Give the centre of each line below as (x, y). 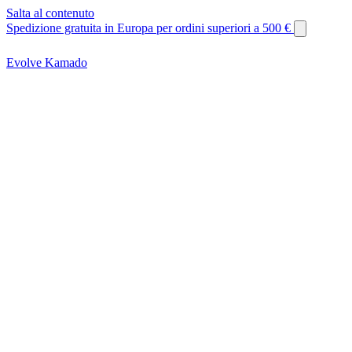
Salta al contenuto (50, 13)
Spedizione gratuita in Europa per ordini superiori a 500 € (150, 28)
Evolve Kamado (47, 62)
